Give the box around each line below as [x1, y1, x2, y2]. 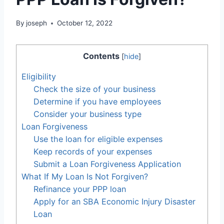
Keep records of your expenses [33, 146, 152, 157]
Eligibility [21, 71, 56, 82]
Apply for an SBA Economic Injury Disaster [33, 196, 196, 207]
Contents [83, 51, 119, 61]
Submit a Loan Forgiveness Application [33, 159, 181, 169]
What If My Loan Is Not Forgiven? [21, 171, 148, 182]
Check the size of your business [33, 84, 156, 94]
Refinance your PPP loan [33, 184, 126, 194]
